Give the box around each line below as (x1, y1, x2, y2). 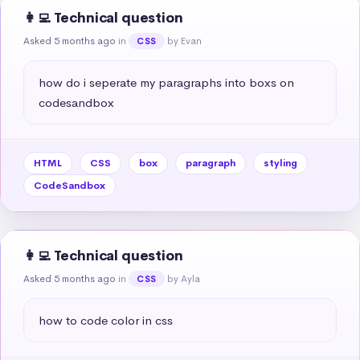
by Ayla (166, 272, 200, 285)
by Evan (166, 34, 202, 47)
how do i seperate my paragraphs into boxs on (39, 74, 294, 90)
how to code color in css (39, 312, 173, 328)
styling (264, 156, 297, 170)
